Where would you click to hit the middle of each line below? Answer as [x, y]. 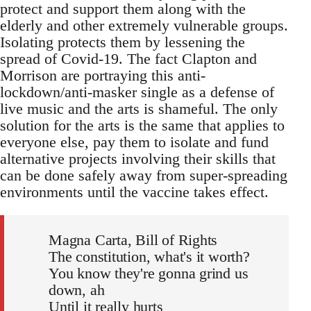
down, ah [77, 290]
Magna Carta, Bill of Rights [133, 240]
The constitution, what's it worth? [149, 257]
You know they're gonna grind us [149, 274]
